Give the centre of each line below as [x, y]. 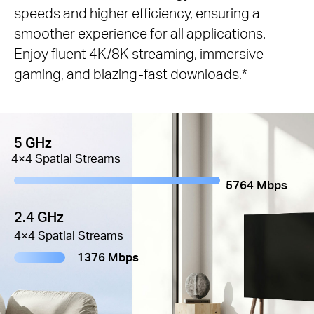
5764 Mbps [256, 185]
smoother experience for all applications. [140, 33]
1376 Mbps [108, 257]
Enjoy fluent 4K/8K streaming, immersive [139, 53]
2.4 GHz [39, 217]
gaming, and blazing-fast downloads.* [131, 74]
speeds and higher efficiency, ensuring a [137, 13]
